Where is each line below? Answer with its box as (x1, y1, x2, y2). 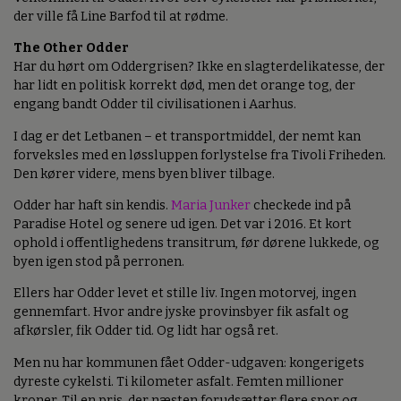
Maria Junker (171, 198, 251, 214)
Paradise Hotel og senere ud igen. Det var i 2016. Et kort (13, 217, 352, 233)
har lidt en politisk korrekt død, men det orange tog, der (13, 78, 355, 94)
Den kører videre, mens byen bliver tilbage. (13, 166, 275, 182)
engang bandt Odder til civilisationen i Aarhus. (13, 97, 296, 113)
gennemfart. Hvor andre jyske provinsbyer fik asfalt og (13, 304, 349, 320)
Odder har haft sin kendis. (13, 198, 171, 214)
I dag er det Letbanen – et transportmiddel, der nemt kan (13, 128, 361, 144)
